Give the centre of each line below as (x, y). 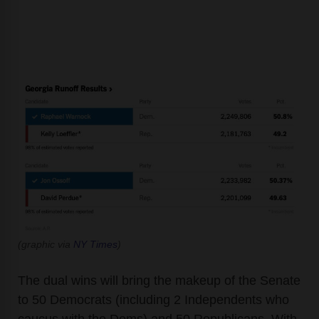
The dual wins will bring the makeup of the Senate (159, 280)
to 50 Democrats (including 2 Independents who (153, 299)
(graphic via (46, 244)
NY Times (95, 244)
